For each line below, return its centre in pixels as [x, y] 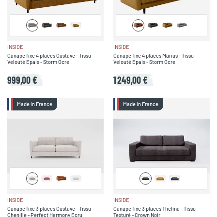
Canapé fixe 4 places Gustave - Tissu [49, 55]
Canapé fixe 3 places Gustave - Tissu [49, 208]
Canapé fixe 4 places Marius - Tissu [154, 55]
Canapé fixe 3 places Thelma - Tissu [155, 208]
